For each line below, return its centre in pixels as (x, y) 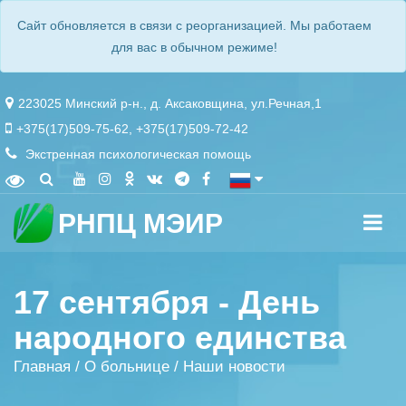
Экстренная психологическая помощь (136, 154)
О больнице (127, 367)
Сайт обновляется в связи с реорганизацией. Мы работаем (194, 25)
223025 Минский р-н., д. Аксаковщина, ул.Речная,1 (170, 103)
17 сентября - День (167, 303)
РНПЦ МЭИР (140, 223)
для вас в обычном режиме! (194, 47)
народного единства (180, 338)
